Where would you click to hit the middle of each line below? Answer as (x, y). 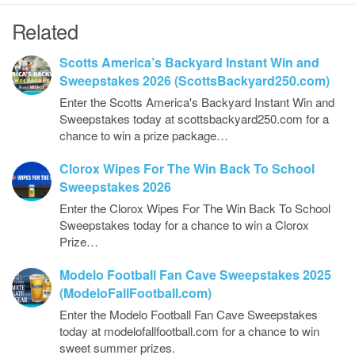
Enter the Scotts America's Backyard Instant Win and (197, 102)
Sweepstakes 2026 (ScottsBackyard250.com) (195, 80)
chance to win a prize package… (144, 135)
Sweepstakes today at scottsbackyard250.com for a (194, 118)
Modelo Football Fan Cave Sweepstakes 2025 (195, 275)
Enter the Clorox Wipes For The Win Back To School (195, 208)
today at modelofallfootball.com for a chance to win (189, 331)
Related (45, 31)
